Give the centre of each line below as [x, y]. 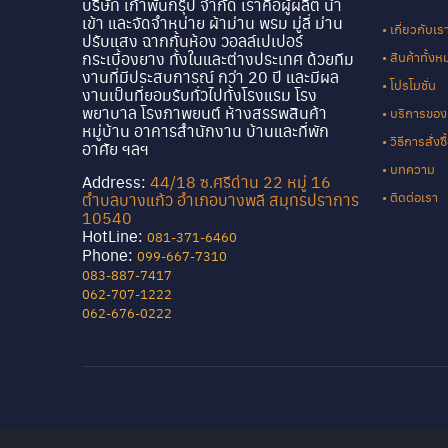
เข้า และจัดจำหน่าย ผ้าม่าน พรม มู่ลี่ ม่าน [212, 22]
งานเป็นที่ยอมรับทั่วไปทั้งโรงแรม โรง [199, 94]
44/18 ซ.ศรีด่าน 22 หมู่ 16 [238, 181]
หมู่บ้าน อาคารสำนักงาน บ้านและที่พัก [205, 130]
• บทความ [408, 168]
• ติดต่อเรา [410, 196]
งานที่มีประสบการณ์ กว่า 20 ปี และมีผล [210, 76]
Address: [114, 181]
